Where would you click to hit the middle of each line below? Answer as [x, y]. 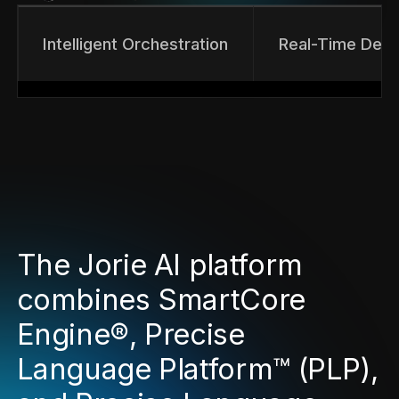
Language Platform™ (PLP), [197, 368]
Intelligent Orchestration [136, 43]
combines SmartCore [161, 299]
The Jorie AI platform [159, 264]
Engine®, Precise [130, 334]
